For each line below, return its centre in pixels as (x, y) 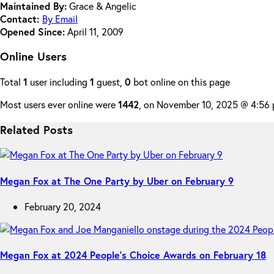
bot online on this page (180, 82)
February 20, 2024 (63, 206)
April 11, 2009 (94, 31)
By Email (60, 18)
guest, (109, 82)
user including (59, 82)
